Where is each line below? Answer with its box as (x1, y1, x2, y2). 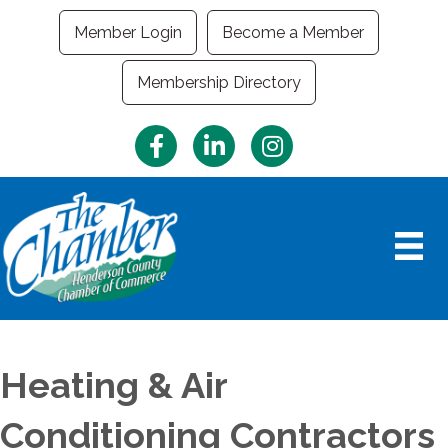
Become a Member (222, 23, 364, 42)
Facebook (134, 126, 208, 145)
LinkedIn (192, 126, 254, 145)
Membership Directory (137, 73, 301, 92)
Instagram (250, 126, 325, 145)
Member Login (74, 23, 182, 42)
